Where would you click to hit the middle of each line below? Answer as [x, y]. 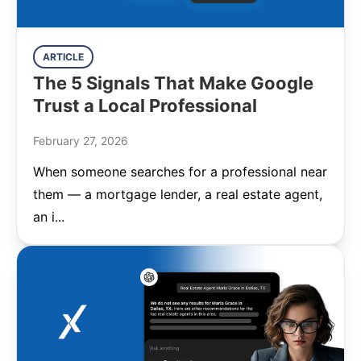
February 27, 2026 [81, 141]
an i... [49, 217]
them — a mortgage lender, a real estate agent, [178, 194]
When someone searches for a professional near [180, 172]
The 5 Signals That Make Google [173, 83]
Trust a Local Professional [145, 106]
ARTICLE [63, 57]
